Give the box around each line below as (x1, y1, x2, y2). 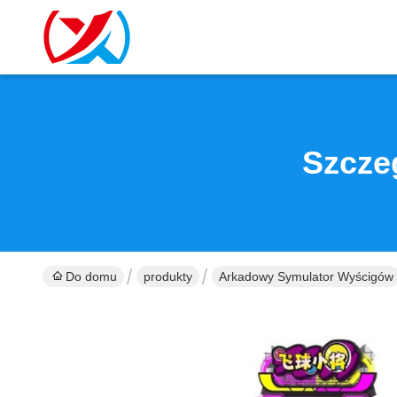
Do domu (66, 269, 117, 284)
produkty (144, 269, 192, 284)
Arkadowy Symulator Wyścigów (219, 269, 393, 284)
